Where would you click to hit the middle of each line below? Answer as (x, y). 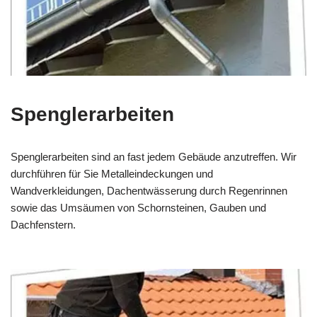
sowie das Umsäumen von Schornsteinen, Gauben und (138, 208)
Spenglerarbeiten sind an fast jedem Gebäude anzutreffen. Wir (154, 157)
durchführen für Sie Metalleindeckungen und (112, 174)
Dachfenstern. (43, 225)
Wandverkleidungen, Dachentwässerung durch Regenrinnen (149, 191)
